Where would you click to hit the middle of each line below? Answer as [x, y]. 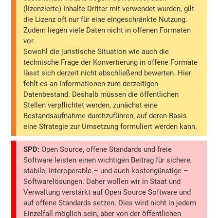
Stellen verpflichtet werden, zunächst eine [91, 105]
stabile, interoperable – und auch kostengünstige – [106, 171]
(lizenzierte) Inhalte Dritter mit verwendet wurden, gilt [109, 9]
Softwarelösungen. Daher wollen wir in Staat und [102, 182]
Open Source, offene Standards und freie [106, 150]
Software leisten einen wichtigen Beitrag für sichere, [108, 160]
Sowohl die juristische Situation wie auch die [96, 51]
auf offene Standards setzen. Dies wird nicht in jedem [110, 203]
